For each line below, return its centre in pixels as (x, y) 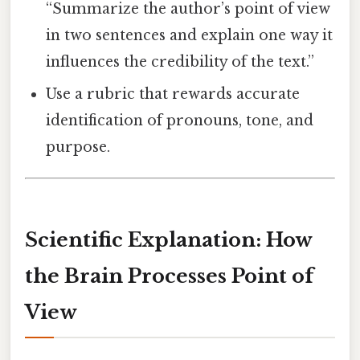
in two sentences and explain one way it (190, 36)
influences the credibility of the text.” (180, 62)
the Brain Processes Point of (169, 276)
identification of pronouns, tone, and (180, 121)
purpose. (78, 147)
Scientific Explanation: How (169, 239)
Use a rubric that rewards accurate (173, 94)
